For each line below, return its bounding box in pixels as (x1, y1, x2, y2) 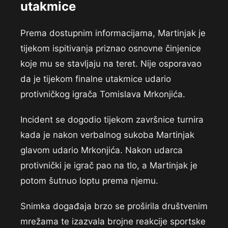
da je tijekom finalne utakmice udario (20, 74, 171, 84)
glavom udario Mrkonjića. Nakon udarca (20, 145, 183, 156)
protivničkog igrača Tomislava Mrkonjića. (20, 89, 185, 100)
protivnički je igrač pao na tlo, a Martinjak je (20, 160, 197, 171)
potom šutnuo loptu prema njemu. (20, 176, 158, 186)
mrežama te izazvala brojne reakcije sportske (20, 216, 206, 227)
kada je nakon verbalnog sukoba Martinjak (20, 130, 194, 140)
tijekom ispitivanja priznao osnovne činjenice (20, 43, 201, 54)
